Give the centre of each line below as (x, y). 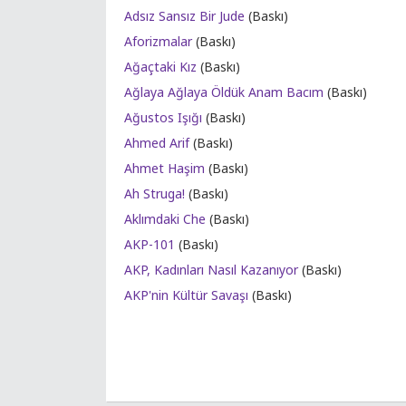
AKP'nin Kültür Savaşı (186, 295)
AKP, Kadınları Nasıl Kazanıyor (211, 270)
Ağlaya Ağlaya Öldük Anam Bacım (224, 92)
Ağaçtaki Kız (160, 67)
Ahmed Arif (157, 143)
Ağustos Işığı (163, 117)
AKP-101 (150, 244)
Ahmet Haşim (164, 168)
